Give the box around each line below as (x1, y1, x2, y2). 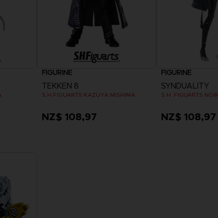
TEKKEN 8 (42, 81, 79, 91)
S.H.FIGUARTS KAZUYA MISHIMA (42, 91, 136, 98)
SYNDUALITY (161, 81, 209, 91)
